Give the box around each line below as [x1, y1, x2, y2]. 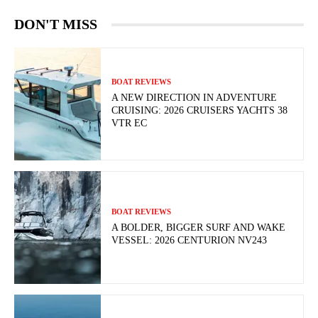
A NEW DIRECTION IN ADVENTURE [111, 92, 278, 104]
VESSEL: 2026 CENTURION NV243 [111, 235, 268, 246]
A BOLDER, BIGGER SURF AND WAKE [111, 222, 286, 234]
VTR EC [111, 118, 148, 129]
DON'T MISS [14, 16, 97, 32]
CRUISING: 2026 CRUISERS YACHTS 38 [111, 105, 288, 116]
